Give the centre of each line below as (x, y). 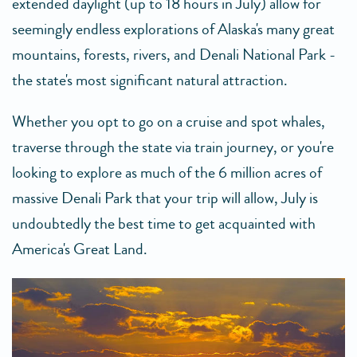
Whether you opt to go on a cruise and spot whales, (169, 121)
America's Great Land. (80, 249)
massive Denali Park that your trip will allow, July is (165, 198)
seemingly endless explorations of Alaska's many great (173, 29)
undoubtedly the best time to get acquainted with (164, 223)
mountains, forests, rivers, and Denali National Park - (174, 54)
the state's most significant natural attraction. (150, 80)
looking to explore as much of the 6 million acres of (167, 172)
